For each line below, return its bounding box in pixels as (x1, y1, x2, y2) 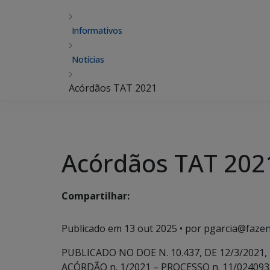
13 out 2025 (124, 222, 177, 235)
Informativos (72, 25, 122, 36)
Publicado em (61, 222, 124, 235)
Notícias (72, 54, 104, 65)
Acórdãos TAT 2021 (69, 81, 157, 95)
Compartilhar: (61, 189, 130, 203)
